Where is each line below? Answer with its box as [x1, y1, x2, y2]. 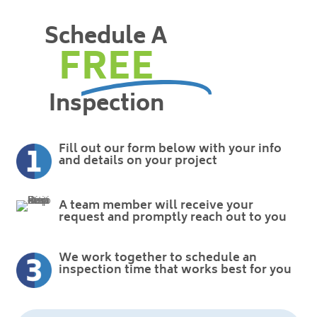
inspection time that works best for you [58, 260, 292, 280]
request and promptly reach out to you [58, 207, 287, 228]
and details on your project [58, 151, 217, 171]
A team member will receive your [58, 195, 253, 216]
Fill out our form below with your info [58, 139, 282, 159]
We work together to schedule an [58, 248, 257, 268]
